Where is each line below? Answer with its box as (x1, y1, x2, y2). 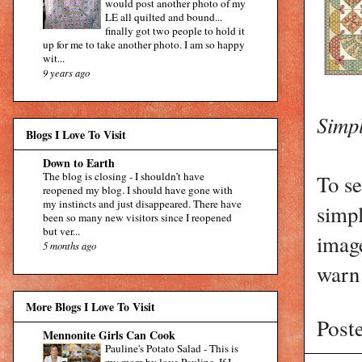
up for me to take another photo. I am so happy (43, 37, 245, 53)
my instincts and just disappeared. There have (43, 196, 242, 211)
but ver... (43, 223, 80, 238)
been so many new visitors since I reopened (43, 209, 232, 225)
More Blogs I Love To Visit (26, 298, 155, 316)
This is (209, 341, 238, 356)
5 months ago (43, 238, 96, 252)
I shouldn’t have (135, 168, 204, 183)
